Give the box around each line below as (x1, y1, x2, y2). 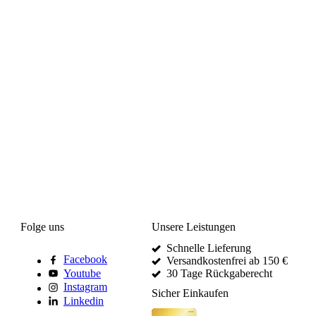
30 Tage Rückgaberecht (166, 267, 272, 280)
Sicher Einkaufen (152, 286, 229, 299)
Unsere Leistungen (152, 221, 236, 233)
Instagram (63, 281, 107, 293)
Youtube (63, 267, 101, 279)
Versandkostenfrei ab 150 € (166, 255, 288, 267)
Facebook (63, 253, 107, 266)
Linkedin (63, 294, 104, 307)
